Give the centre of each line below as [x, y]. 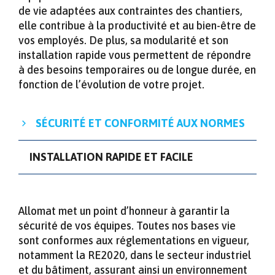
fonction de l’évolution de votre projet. [111, 84]
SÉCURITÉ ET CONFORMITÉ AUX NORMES [140, 123]
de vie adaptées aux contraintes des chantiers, [130, 10]
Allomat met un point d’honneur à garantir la [124, 211]
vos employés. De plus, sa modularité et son [123, 40]
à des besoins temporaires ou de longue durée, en [137, 69]
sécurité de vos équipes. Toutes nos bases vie [127, 225]
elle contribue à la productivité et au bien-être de [137, 25]
